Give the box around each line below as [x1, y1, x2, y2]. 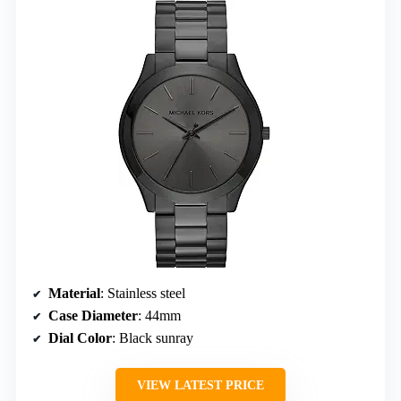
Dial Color [48, 330, 112, 346]
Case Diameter [48, 308, 138, 324]
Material [48, 286, 100, 302]
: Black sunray [112, 330, 193, 346]
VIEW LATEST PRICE [137, 379, 264, 393]
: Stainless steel [100, 286, 185, 302]
